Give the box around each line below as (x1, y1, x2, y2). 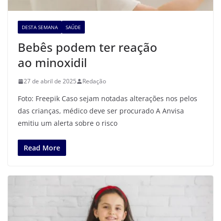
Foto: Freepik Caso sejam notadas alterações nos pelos (18, 94, 197, 104)
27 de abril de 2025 (24, 77, 76, 86)
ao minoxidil (18, 54, 87, 71)
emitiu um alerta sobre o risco (18, 118, 117, 128)
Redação (82, 77, 106, 86)
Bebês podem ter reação (18, 39, 157, 56)
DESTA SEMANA (22, 24, 58, 31)
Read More (24, 143, 60, 153)
